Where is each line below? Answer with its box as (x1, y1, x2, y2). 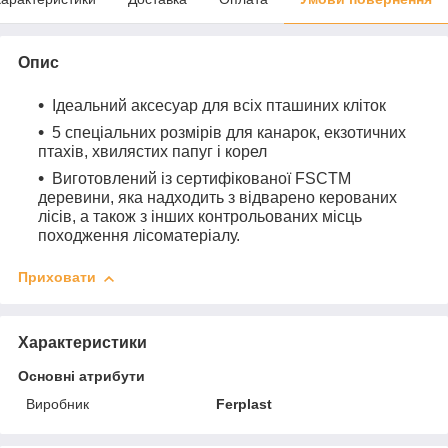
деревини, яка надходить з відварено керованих (38, 189, 397, 207)
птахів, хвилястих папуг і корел (38, 143, 267, 161)
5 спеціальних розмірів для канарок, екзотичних (52, 124, 406, 142)
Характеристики (18, 334, 147, 352)
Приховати (18, 269, 96, 286)
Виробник (26, 396, 89, 413)
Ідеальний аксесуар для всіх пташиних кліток (52, 97, 386, 115)
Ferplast (216, 396, 273, 413)
